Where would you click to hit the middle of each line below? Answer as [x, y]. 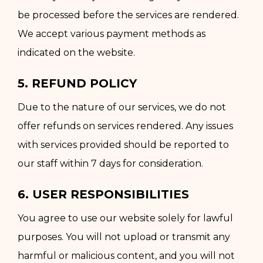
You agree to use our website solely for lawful [125, 218]
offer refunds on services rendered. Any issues [125, 126]
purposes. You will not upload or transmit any [124, 237]
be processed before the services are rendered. [128, 15]
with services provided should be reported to [123, 144]
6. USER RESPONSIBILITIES [103, 194]
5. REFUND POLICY [77, 83]
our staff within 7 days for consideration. [110, 163]
